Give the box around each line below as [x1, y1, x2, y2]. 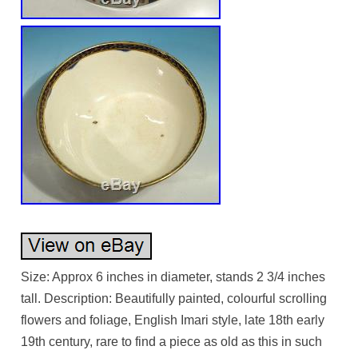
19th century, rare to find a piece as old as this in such [21, 334, 323, 348]
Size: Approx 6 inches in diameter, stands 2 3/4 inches [21, 269, 326, 284]
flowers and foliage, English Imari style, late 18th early [21, 312, 325, 327]
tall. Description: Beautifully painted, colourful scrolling [21, 291, 328, 305]
